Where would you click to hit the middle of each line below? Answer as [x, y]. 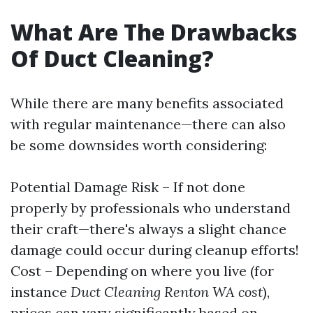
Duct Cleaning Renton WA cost [167, 292]
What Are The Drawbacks [154, 32]
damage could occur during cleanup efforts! [155, 250]
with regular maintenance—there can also [148, 124]
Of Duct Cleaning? [112, 58]
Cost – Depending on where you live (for [142, 271]
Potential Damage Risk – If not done [128, 187]
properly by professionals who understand [151, 208]
